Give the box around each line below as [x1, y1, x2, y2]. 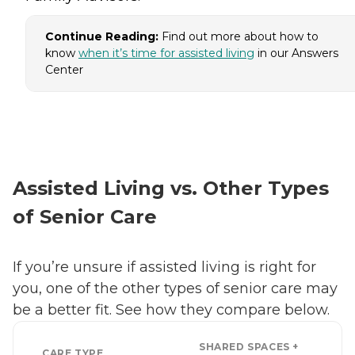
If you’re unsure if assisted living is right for [13, 258, 316, 277]
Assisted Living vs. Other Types [13, 177, 329, 200]
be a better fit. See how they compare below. [13, 301, 334, 319]
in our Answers [254, 46, 338, 61]
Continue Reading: [45, 29, 162, 44]
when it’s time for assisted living [78, 46, 254, 61]
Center [45, 63, 83, 78]
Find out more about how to [162, 29, 319, 44]
